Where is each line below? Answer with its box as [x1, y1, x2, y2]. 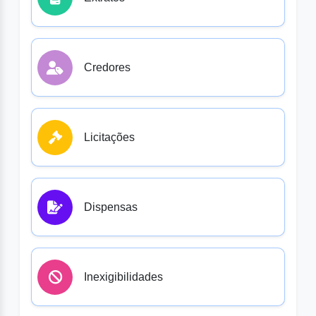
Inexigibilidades [84, 271, 163, 284]
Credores [84, 61, 130, 74]
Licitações [84, 131, 135, 144]
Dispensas [84, 201, 138, 214]
